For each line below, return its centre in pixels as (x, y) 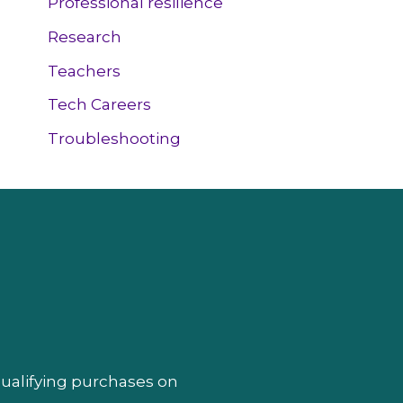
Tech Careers (100, 105)
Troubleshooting (115, 139)
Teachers (85, 71)
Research (85, 36)
